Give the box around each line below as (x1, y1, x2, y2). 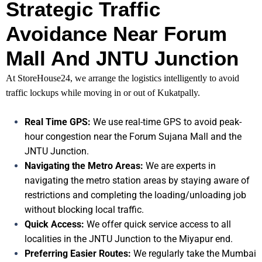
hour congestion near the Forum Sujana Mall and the (25, 131, 242, 143)
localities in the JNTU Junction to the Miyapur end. (25, 233, 233, 245)
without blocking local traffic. (25, 204, 144, 216)
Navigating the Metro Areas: (25, 160, 143, 172)
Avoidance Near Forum (6, 22, 227, 46)
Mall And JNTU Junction (6, 47, 239, 70)
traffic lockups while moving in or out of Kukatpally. (6, 88, 200, 98)
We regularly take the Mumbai (131, 248, 256, 260)
